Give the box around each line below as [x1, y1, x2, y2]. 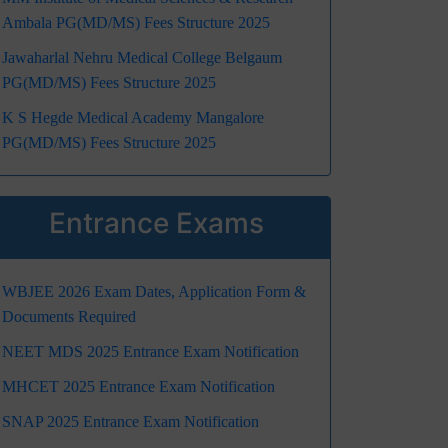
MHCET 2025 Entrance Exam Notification [2, 378, 275, 396]
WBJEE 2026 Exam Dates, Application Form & [2, 283, 306, 301]
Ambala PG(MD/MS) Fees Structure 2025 [2, 14, 270, 32]
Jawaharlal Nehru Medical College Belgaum [2, 49, 282, 67]
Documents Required [2, 308, 136, 326]
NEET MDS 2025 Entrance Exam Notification [2, 343, 299, 361]
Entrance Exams [48, 206, 264, 241]
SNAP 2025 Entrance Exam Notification [2, 413, 259, 431]
